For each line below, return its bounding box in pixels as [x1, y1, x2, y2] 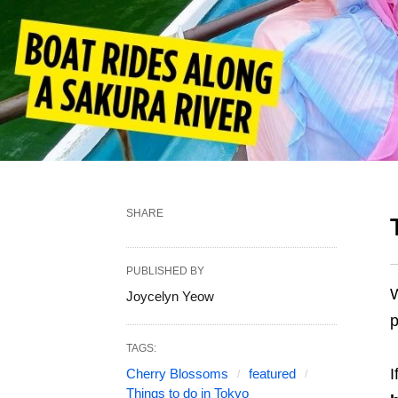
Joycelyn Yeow [126, 289, 214, 305]
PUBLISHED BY [126, 265, 204, 278]
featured [249, 366, 296, 382]
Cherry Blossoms [126, 366, 228, 382]
